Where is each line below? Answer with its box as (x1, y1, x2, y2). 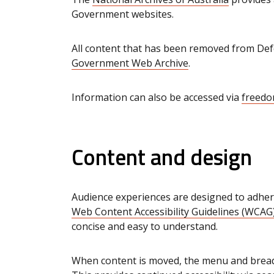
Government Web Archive (72, 56, 188, 70)
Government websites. (72, 7, 174, 21)
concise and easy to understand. (72, 219, 218, 233)
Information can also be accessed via (72, 90, 242, 104)
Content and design (72, 139, 252, 174)
